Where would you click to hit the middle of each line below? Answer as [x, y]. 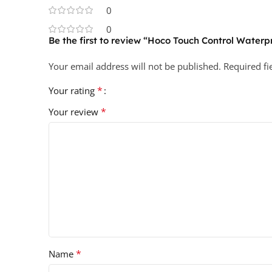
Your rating [73, 91]
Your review [75, 112]
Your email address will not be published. [135, 66]
